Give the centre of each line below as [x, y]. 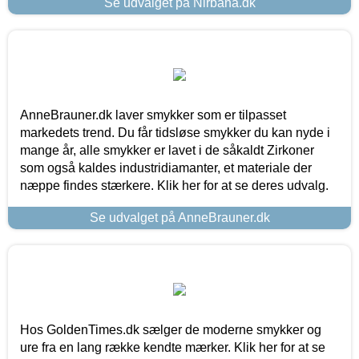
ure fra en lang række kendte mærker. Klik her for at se [173, 347]
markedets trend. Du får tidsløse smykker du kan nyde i [175, 132]
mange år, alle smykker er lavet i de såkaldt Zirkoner [167, 150]
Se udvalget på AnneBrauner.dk [179, 217]
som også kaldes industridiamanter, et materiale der [166, 167]
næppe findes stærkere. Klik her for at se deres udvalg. [174, 185]
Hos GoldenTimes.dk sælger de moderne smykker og [171, 329]
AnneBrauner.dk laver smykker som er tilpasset [153, 115]
